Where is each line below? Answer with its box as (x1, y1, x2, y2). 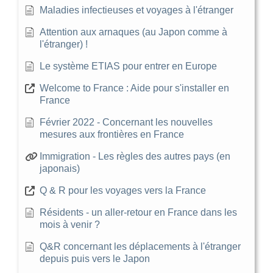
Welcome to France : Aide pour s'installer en (40, 82, 229, 93)
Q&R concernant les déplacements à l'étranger (40, 241, 241, 252)
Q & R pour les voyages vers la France (40, 185, 206, 196)
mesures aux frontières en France (40, 129, 184, 140)
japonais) (40, 163, 80, 174)
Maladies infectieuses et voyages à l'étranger (40, 4, 233, 15)
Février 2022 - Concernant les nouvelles (40, 116, 213, 127)
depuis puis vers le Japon (40, 253, 150, 264)
